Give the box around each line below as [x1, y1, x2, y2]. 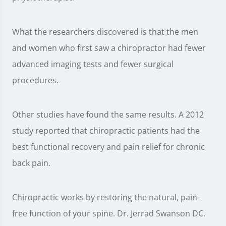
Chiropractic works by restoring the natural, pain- [12, 192, 200, 203]
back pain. [12, 157, 50, 169]
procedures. [12, 75, 59, 86]
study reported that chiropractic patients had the [12, 125, 200, 137]
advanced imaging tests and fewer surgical [12, 59, 174, 70]
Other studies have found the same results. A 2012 [12, 109, 204, 121]
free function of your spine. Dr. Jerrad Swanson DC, [12, 208, 205, 219]
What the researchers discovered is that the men [12, 26, 198, 38]
